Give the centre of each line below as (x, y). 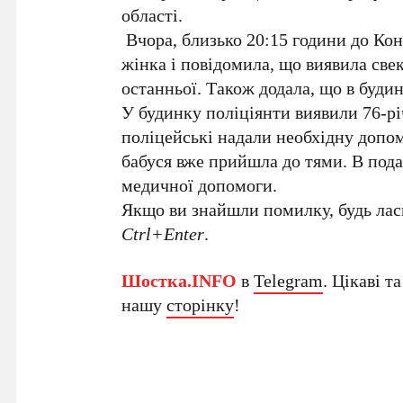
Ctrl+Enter (163, 234)
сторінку (201, 305)
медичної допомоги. (200, 185)
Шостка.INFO (179, 281)
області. (152, 15)
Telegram (289, 281)
